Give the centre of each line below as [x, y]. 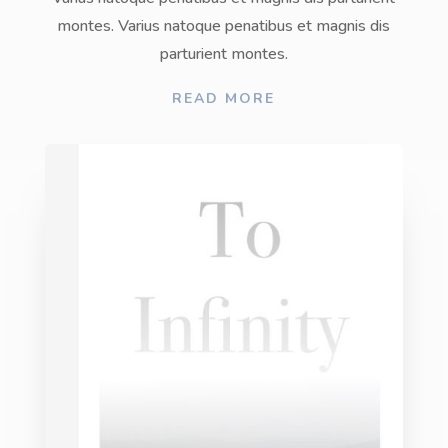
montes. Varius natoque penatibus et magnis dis [224, 26]
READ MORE [224, 99]
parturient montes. [223, 54]
